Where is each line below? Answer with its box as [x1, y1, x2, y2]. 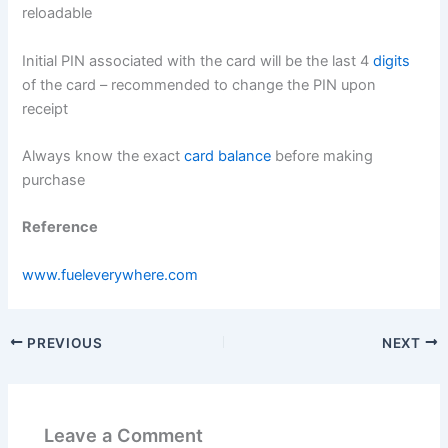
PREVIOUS [23, 334, 103, 351]
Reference [22, 218, 99, 237]
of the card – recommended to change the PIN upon [22, 75, 377, 94]
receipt [22, 99, 69, 118]
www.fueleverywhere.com [22, 265, 199, 284]
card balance [184, 146, 272, 165]
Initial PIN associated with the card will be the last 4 [22, 51, 374, 70]
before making [271, 146, 374, 165]
